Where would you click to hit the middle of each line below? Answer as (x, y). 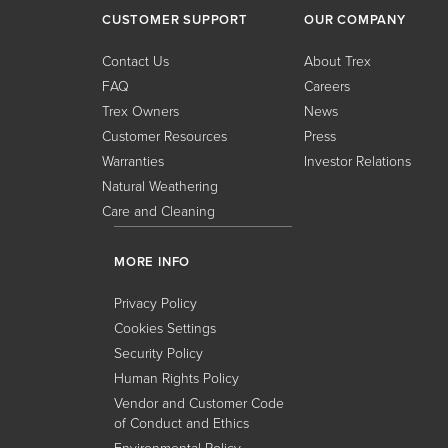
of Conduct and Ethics (181, 422)
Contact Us (135, 60)
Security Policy (158, 352)
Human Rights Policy (176, 377)
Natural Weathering (160, 185)
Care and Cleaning (158, 210)
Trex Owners (140, 110)
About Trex (337, 60)
